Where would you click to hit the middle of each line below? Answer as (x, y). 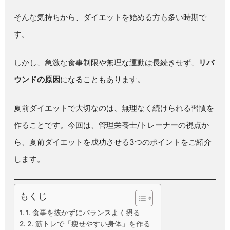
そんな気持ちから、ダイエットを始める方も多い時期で (110, 17)
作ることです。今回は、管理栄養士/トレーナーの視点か (112, 125)
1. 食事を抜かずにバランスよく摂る (83, 212)
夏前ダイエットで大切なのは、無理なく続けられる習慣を (114, 108)
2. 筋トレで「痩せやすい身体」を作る (89, 224)
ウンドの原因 (37, 80)
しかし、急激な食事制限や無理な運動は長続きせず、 (107, 63)
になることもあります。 (103, 80)
